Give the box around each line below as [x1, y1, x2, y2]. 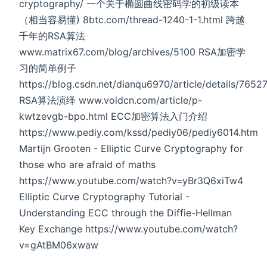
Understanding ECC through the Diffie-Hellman [19, 206, 232, 219]
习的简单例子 [19, 61, 76, 74]
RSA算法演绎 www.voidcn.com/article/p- [19, 94, 202, 106]
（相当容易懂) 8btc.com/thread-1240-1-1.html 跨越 [19, 13, 245, 26]
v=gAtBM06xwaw [19, 238, 98, 251]
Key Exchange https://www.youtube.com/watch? [19, 222, 238, 235]
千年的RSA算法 [19, 29, 85, 42]
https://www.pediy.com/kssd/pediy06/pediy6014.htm [19, 126, 258, 138]
